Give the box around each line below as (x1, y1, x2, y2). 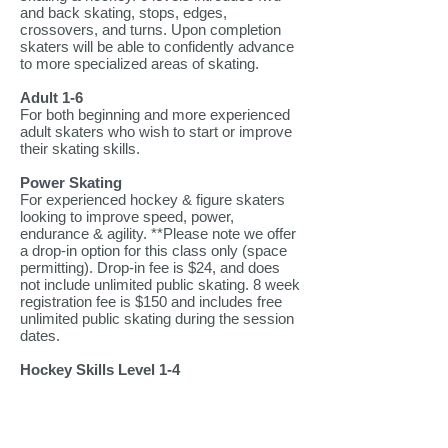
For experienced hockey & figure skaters (20, 191, 285, 208)
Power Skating (20, 174, 122, 191)
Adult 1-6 (20, 89, 83, 106)
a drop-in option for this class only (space (20, 242, 287, 259)
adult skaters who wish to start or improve (20, 123, 292, 140)
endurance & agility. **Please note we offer (20, 225, 296, 242)
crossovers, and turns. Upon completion (20, 21, 281, 38)
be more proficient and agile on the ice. (20, 412, 270, 429)
